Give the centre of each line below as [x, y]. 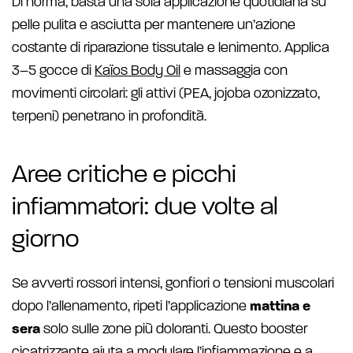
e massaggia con [234, 71]
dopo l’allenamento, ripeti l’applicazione [131, 307]
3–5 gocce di [53, 71]
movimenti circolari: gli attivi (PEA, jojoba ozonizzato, [166, 94]
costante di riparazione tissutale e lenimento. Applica [171, 48]
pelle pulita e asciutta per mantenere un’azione [154, 26]
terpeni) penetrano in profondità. [109, 117]
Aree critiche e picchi [124, 176]
